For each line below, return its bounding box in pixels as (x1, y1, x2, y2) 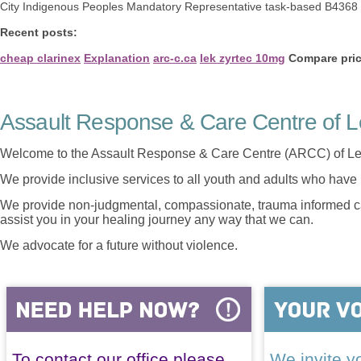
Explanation (84, 51, 150, 64)
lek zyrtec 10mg (200, 51, 285, 64)
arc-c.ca (153, 51, 197, 64)
